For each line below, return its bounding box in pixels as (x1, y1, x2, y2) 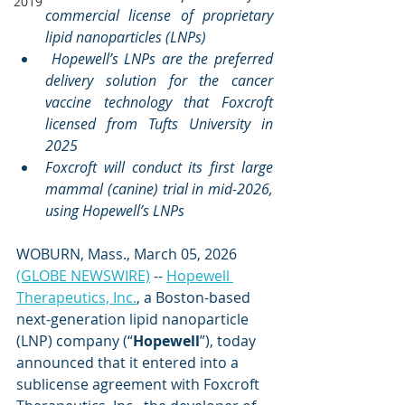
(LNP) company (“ (16, 331, 133, 351)
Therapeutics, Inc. (16, 287, 137, 307)
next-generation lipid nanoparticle (16, 309, 252, 329)
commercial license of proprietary (45, 5, 273, 25)
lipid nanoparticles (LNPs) (45, 27, 206, 47)
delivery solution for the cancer (45, 71, 273, 90)
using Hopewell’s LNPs (45, 201, 184, 221)
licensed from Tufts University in (45, 114, 273, 134)
